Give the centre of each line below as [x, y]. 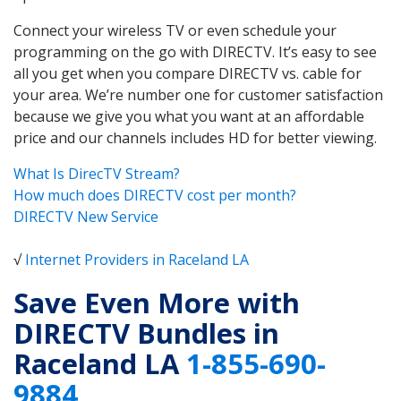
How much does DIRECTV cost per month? [155, 195]
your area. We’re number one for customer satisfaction [198, 94]
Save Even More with [157, 303]
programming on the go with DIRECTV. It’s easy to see [195, 51]
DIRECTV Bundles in [146, 333]
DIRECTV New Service [86, 216]
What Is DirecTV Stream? [97, 173]
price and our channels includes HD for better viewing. [195, 137]
